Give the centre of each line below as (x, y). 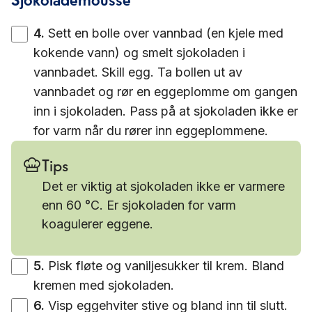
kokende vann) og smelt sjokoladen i (139, 53)
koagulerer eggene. (97, 224)
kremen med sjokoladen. (104, 285)
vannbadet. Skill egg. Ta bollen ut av (138, 72)
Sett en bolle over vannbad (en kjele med (166, 33)
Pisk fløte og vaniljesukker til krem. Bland (166, 266)
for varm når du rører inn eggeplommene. (151, 131)
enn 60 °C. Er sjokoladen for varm (139, 205)
